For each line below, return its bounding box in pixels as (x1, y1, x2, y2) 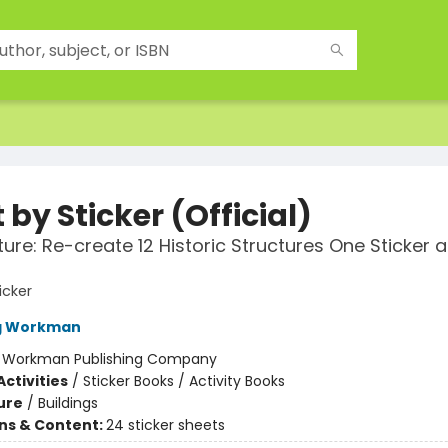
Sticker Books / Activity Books (82, 371, 285, 391)
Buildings (37, 393, 98, 413)
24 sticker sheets (105, 415, 225, 435)
